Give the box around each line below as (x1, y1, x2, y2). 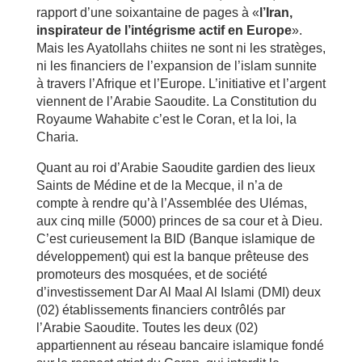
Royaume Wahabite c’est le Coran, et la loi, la (36, 112, 297, 126)
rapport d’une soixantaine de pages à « (36, 5, 259, 19)
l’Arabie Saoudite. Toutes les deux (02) (36, 320, 258, 335)
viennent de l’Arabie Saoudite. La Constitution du (36, 94, 317, 108)
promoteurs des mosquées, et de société (36, 267, 267, 281)
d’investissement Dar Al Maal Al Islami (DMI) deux (36, 284, 321, 299)
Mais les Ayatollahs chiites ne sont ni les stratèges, (36, 40, 326, 55)
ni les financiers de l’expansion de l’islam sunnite (36, 58, 317, 73)
